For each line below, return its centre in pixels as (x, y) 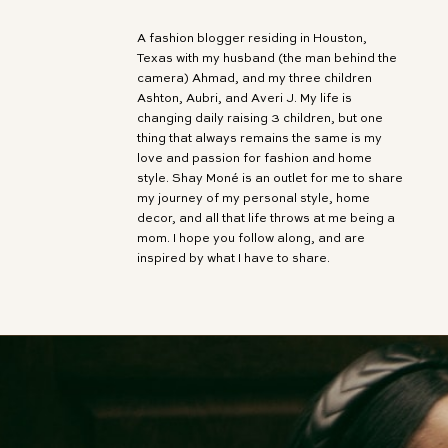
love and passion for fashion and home (254, 159)
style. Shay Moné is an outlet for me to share (270, 179)
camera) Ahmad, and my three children (254, 79)
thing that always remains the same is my (259, 139)
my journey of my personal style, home (253, 199)
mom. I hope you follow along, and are (251, 239)
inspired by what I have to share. (233, 259)
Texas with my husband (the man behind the (267, 59)
